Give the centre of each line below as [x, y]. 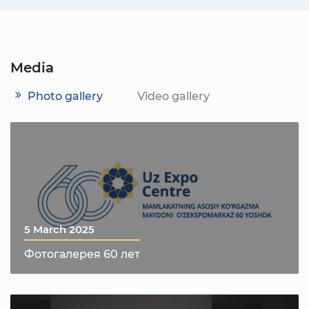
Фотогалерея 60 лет [82, 254]
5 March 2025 [59, 229]
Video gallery [173, 96]
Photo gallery [65, 96]
